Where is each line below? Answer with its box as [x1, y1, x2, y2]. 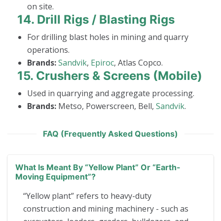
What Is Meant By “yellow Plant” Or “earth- [15, 162, 181, 172]
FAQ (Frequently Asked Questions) [43, 128, 178, 139]
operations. [27, 44, 70, 55]
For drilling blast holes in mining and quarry [27, 31, 188, 42]
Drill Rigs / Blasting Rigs [37, 12, 175, 27]
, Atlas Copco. [114, 57, 163, 68]
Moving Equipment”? [15, 171, 96, 182]
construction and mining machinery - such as [23, 203, 188, 214]
